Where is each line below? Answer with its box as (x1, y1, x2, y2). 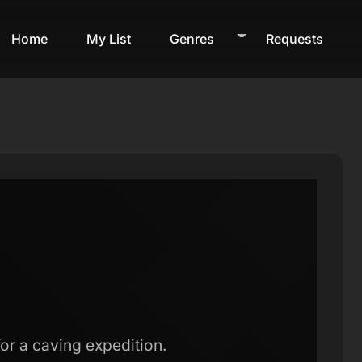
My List (86, 30, 131, 47)
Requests (266, 30, 323, 47)
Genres (170, 30, 214, 47)
